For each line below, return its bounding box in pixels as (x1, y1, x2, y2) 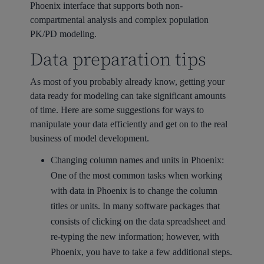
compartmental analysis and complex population (29, 14, 209, 25)
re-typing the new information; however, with (50, 232, 219, 242)
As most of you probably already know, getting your (29, 76, 225, 87)
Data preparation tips (29, 47, 206, 71)
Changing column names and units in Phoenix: (50, 155, 224, 166)
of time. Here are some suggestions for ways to (29, 104, 204, 115)
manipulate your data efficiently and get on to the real (29, 118, 227, 129)
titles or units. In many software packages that (50, 201, 220, 212)
